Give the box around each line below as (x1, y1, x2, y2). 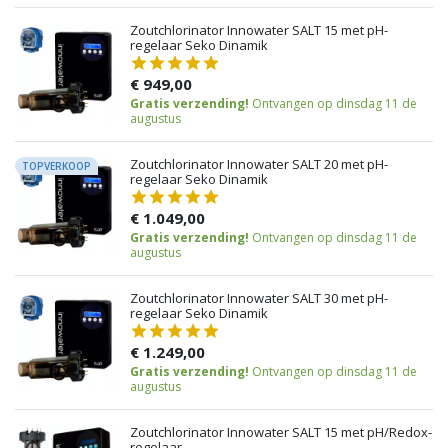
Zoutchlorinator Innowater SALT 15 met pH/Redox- (130, 423, 432, 441)
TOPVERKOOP (22, 159, 91, 173)
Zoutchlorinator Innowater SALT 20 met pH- (130, 155, 388, 173)
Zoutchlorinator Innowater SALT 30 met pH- (130, 289, 388, 307)
